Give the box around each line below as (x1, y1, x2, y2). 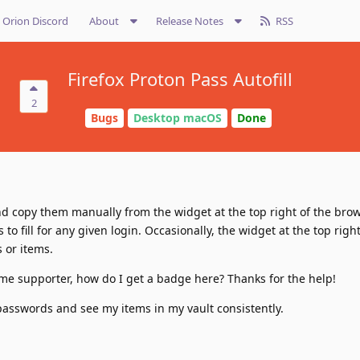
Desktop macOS (133, 110, 222, 126)
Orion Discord (2, 14, 68, 28)
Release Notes (156, 14, 223, 28)
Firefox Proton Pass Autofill (67, 67, 292, 91)
